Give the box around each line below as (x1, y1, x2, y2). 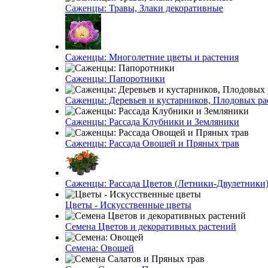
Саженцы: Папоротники (65, 74, 165, 84)
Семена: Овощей (65, 243, 134, 253)
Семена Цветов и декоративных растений (65, 221, 236, 232)
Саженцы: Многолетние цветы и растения (65, 52, 239, 62)
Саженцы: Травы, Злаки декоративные (65, 3, 223, 13)
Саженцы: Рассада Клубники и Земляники (65, 117, 239, 127)
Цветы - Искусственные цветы (65, 200, 191, 210)
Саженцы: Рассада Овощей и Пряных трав (65, 138, 239, 148)
